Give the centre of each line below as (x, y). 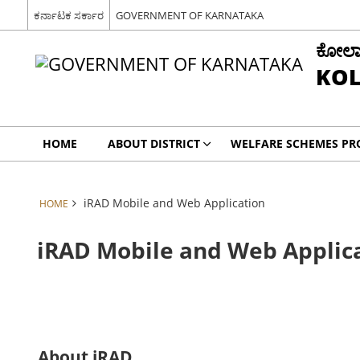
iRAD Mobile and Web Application (174, 203)
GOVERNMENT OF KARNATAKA (189, 15)
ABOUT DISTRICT (153, 143)
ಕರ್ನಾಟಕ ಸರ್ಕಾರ (68, 15)
